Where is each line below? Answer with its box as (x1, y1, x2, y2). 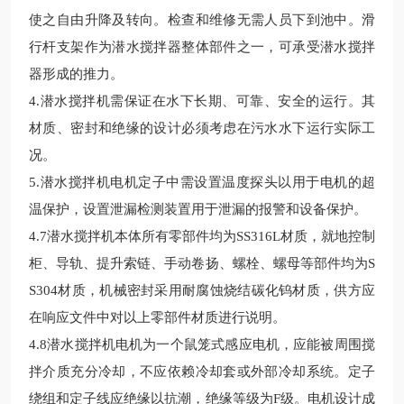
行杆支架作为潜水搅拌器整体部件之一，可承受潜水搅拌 (29, 40, 375, 54)
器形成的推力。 (29, 67, 124, 81)
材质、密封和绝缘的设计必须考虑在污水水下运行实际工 (29, 121, 375, 135)
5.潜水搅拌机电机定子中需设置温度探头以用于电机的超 (29, 175, 375, 189)
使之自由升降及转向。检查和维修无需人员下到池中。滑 (29, 13, 375, 27)
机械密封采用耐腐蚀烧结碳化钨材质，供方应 (99, 283, 376, 298)
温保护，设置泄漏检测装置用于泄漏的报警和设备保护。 (29, 202, 367, 216)
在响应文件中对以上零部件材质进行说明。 (29, 310, 286, 325)
